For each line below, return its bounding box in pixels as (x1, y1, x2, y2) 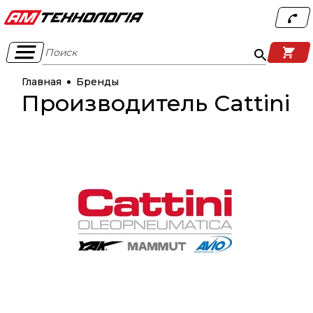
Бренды (76, 75, 119, 88)
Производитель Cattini (22, 89, 290, 117)
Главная (22, 75, 61, 88)
